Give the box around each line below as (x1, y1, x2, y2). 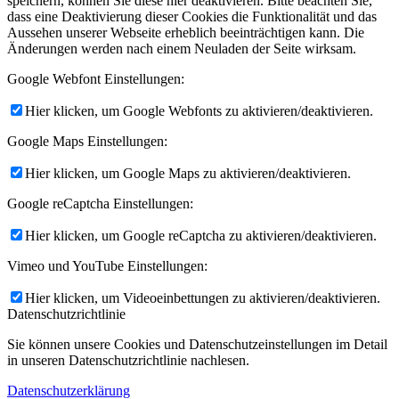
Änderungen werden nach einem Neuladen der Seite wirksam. (7, 40, 356, 56)
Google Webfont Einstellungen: (7, 70, 184, 86)
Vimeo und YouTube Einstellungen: (7, 257, 208, 273)
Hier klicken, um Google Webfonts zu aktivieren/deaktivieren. (25, 102, 373, 118)
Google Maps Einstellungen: (7, 133, 167, 149)
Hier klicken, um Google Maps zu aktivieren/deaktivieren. (25, 165, 351, 181)
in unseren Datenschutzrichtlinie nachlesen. (7, 352, 249, 368)
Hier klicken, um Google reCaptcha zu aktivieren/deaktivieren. (25, 227, 377, 243)
